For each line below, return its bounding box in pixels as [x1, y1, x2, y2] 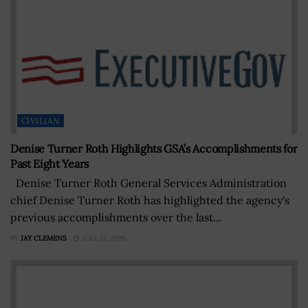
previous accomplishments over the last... [10, 210, 221, 225]
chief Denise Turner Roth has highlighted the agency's [10, 193, 289, 208]
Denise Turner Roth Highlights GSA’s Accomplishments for [10, 142, 298, 156]
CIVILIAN [21, 115, 60, 126]
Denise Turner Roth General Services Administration [10, 176, 287, 190]
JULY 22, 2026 [80, 234, 126, 243]
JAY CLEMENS [21, 234, 67, 243]
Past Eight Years [10, 157, 89, 171]
